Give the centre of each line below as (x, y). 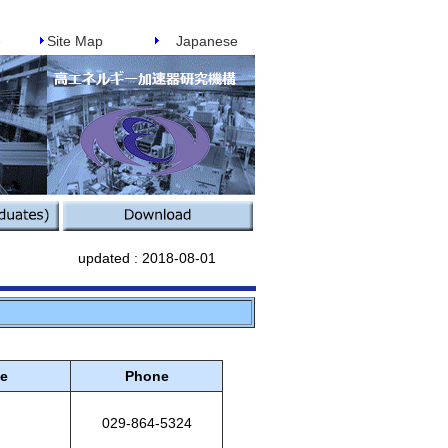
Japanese (207, 41)
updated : (108, 258)
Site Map (75, 41)
